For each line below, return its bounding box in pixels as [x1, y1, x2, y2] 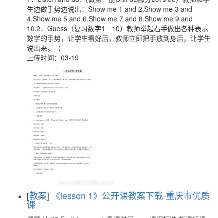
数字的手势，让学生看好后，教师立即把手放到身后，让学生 [27, 33, 211, 43]
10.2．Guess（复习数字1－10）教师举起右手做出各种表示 [27, 23, 208, 34]
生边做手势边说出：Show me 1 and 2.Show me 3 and [27, 4, 192, 14]
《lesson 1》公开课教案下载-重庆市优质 [52, 189, 210, 202]
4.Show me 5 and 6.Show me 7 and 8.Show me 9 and [27, 14, 193, 24]
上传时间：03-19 [27, 53, 79, 63]
